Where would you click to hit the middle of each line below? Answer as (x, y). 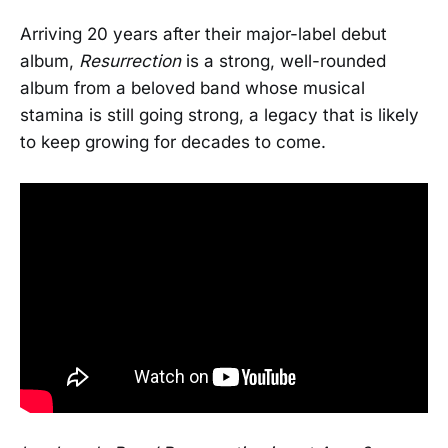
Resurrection (132, 60)
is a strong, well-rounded (286, 60)
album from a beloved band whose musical (192, 87)
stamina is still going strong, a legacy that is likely (219, 114)
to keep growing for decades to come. (173, 141)
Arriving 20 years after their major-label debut (203, 33)
